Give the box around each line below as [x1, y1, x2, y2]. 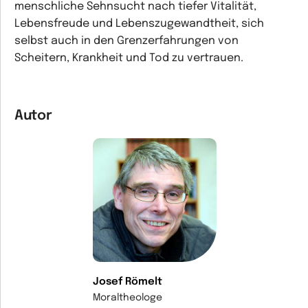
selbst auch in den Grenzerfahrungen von [14, 35, 239, 47]
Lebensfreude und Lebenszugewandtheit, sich [14, 18, 264, 30]
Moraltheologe [92, 293, 162, 302]
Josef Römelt [92, 276, 162, 287]
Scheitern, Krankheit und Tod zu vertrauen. [14, 52, 243, 64]
